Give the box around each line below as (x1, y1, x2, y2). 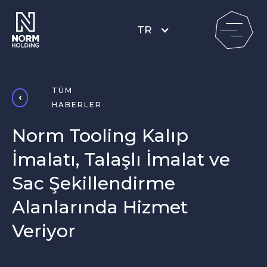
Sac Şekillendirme (12, 172, 175, 194)
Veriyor (12, 220, 76, 242)
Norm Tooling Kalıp (12, 125, 188, 147)
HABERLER (52, 100, 103, 109)
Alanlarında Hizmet (12, 196, 188, 218)
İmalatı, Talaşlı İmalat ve (12, 148, 230, 170)
